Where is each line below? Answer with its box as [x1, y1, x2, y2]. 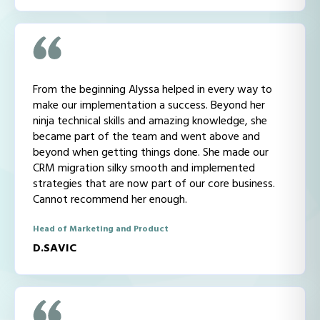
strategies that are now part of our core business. [33, 174, 275, 194]
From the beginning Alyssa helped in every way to [33, 80, 272, 99]
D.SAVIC [33, 239, 76, 259]
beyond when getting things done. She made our [33, 143, 269, 162]
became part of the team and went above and [33, 127, 260, 146]
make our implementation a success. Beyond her [33, 96, 265, 115]
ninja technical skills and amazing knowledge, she [33, 111, 267, 131]
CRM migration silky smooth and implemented [33, 159, 255, 178]
